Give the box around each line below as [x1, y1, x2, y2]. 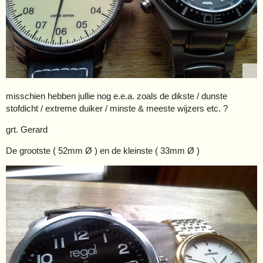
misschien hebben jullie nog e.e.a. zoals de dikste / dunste [6, 90, 227, 101]
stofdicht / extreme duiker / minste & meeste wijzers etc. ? [6, 103, 228, 113]
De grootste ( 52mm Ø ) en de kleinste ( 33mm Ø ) [6, 145, 200, 156]
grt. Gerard [6, 124, 48, 134]
